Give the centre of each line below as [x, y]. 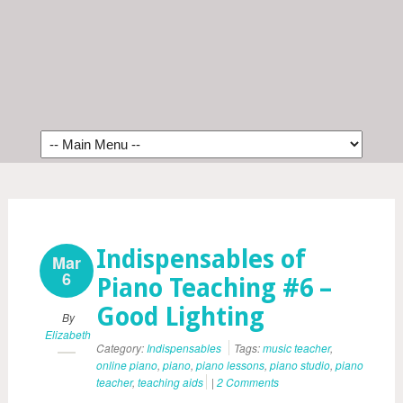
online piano [127, 365]
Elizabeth [68, 334]
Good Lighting [180, 317]
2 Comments [248, 382]
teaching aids [170, 382]
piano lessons [230, 365]
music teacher [296, 348]
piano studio [300, 365]
